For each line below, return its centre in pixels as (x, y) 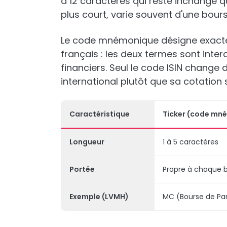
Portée (82, 169)
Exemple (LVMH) (99, 197)
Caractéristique (100, 114)
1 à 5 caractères (191, 142)
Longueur (87, 142)
